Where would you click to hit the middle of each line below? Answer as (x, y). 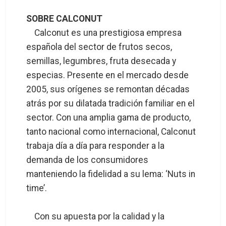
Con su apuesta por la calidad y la (95, 216)
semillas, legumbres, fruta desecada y (101, 61)
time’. (37, 188)
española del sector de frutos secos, (99, 47)
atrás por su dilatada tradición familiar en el (110, 103)
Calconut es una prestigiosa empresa (104, 33)
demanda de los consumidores (87, 160)
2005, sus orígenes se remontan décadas (108, 89)
